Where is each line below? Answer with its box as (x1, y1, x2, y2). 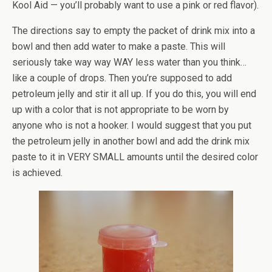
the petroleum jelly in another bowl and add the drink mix (12, 135, 250, 147)
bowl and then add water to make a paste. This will (12, 41, 225, 52)
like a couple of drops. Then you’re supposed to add (12, 72, 232, 84)
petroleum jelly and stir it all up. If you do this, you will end (12, 88, 256, 100)
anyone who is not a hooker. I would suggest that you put (12, 120, 251, 131)
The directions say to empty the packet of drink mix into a (12, 25, 255, 36)
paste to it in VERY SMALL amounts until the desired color (12, 151, 258, 163)
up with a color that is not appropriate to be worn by (12, 104, 229, 115)
